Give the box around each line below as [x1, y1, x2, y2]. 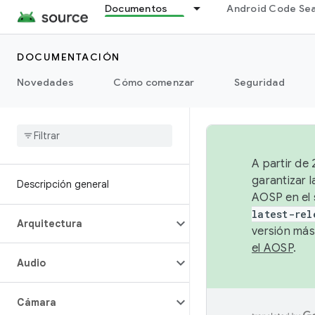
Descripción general [17, 178, 109, 191]
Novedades [17, 76, 75, 89]
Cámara [17, 296, 56, 309]
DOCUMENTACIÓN [17, 51, 120, 63]
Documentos [104, 2, 168, 15]
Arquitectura [17, 217, 82, 230]
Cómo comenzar [113, 76, 195, 89]
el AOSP [252, 241, 293, 255]
